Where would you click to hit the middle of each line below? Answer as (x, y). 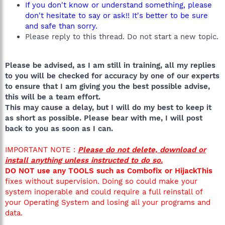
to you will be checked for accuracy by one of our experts (112, 76)
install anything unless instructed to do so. (84, 160)
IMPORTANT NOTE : (41, 150)
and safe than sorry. (61, 26)
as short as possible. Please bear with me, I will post (104, 118)
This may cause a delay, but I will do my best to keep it (108, 107)
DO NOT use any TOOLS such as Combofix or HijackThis (109, 171)
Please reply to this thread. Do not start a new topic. (122, 37)
